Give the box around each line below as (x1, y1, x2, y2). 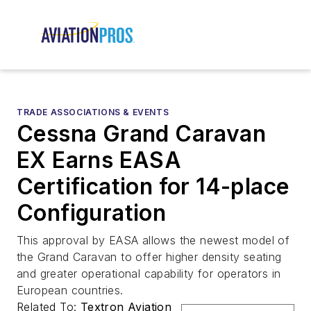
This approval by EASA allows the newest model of (17, 233, 290, 248)
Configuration (17, 199, 167, 227)
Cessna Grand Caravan (17, 120, 266, 148)
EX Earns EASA (17, 146, 182, 174)
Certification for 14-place (17, 173, 289, 201)
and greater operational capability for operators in (17, 267, 281, 281)
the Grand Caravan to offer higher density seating (17, 250, 282, 264)
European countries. (17, 283, 124, 298)
